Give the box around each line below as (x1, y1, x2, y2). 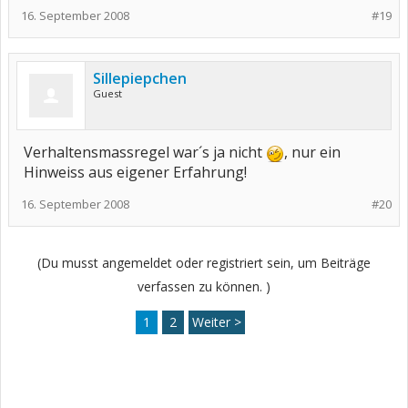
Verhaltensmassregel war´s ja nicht (24, 142, 266, 162)
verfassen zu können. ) (138, 278, 270, 295)
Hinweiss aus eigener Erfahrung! (24, 162, 247, 182)
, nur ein (284, 142, 341, 162)
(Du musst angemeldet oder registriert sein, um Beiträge (37, 254, 371, 271)
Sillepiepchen (93, 68, 187, 88)
